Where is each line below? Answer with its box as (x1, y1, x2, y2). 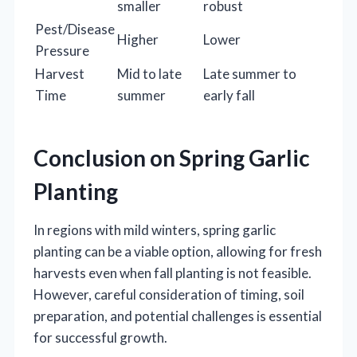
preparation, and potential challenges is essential (33, 308, 322, 325)
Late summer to (203, 65, 296, 83)
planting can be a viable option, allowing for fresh (33, 243, 322, 261)
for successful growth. (33, 329, 167, 347)
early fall (203, 87, 255, 104)
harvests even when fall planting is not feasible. (33, 265, 312, 282)
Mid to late (117, 65, 182, 83)
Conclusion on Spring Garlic (33, 144, 310, 172)
